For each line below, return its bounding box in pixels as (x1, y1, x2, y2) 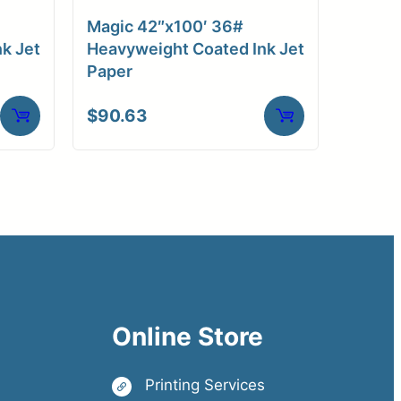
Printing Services (145, 375, 266, 394)
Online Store (112, 320, 264, 352)
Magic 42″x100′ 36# (87, 16, 243, 36)
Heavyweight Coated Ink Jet (87, 38, 304, 58)
